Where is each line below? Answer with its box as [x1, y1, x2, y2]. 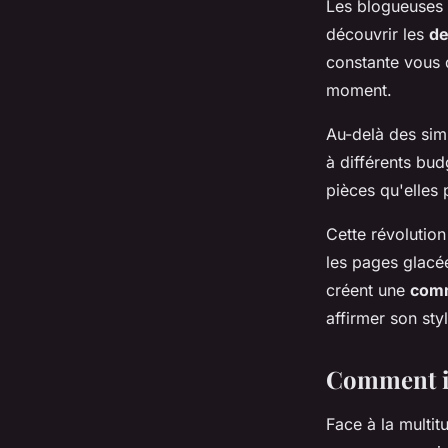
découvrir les [326, 23, 429, 44]
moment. [326, 79, 392, 100]
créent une [326, 279, 410, 300]
